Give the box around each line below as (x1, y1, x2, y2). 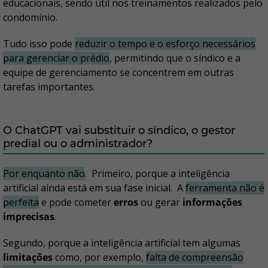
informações (180, 196, 242, 209)
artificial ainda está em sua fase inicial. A (3, 181, 185, 195)
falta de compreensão (146, 251, 243, 264)
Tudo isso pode (3, 37, 75, 51)
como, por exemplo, (55, 251, 146, 264)
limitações (3, 251, 55, 264)
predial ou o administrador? (3, 137, 153, 151)
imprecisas (3, 210, 54, 224)
